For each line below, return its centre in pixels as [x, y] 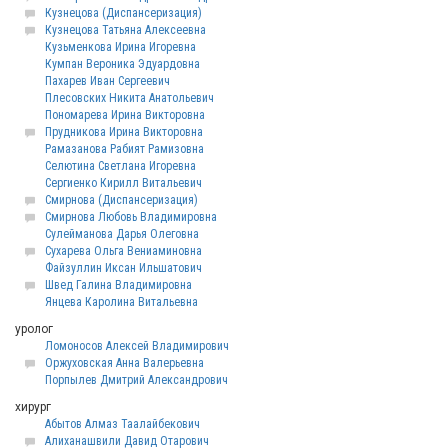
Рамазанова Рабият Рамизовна [124, 149]
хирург [33, 407]
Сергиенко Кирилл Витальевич [123, 183]
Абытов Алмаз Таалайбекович [122, 424]
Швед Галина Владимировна [118, 285]
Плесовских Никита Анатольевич [129, 98]
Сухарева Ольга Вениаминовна [123, 251]
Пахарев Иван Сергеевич [107, 81]
